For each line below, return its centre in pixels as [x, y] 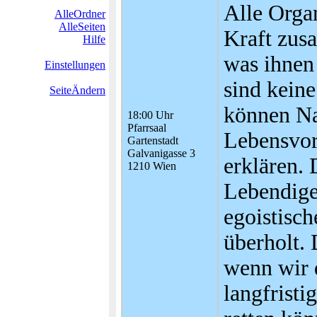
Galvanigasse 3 [161, 153]
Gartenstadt [153, 140]
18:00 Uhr [150, 115]
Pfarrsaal [147, 128]
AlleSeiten [82, 27]
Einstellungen [75, 65]
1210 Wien [152, 166]
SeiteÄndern [77, 90]
